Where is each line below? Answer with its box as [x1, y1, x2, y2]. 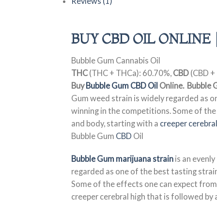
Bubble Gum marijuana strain [71, 154, 173, 164]
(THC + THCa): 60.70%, [88, 68, 173, 78]
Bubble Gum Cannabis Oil [71, 55, 160, 65]
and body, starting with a [71, 118, 160, 128]
